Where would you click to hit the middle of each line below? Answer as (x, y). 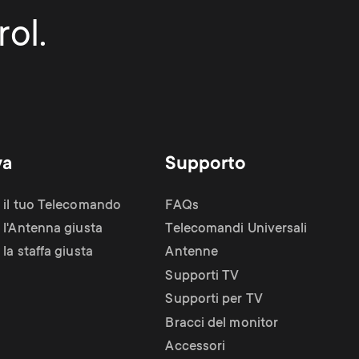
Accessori (196, 347)
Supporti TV (202, 276)
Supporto (206, 164)
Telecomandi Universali (236, 229)
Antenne (192, 252)
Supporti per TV (214, 300)
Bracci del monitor (222, 324)
